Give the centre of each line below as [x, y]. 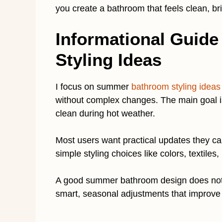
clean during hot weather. [105, 113]
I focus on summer [93, 86]
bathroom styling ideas [176, 86]
